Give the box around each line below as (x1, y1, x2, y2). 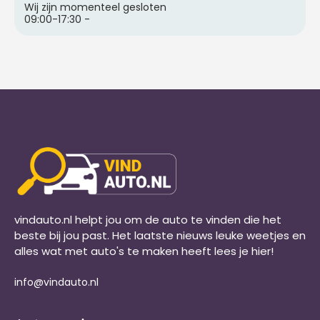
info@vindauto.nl (14, 275, 99, 290)
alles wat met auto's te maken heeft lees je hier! (14, 243, 276, 259)
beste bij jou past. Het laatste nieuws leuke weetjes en (14, 227, 306, 243)
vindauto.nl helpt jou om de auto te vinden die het (14, 211, 281, 227)
